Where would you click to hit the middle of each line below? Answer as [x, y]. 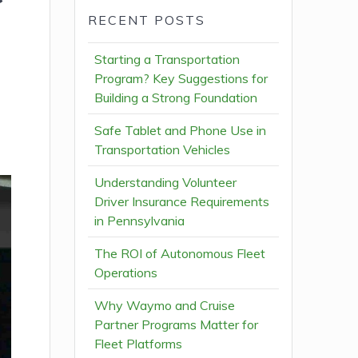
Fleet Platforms [139, 344]
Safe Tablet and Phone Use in [181, 131]
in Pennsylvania [140, 221]
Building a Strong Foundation [176, 98]
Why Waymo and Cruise [165, 306]
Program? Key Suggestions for [181, 79]
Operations [126, 273]
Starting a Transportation [167, 60]
